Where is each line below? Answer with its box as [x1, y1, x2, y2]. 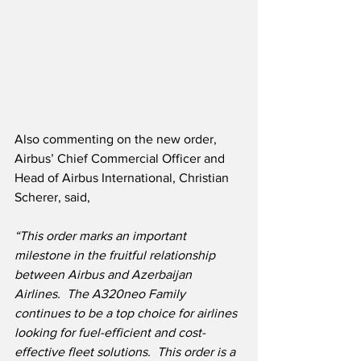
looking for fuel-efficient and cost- [15, 326, 205, 340]
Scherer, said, [15, 190, 90, 205]
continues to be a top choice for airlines [15, 306, 240, 321]
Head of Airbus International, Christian [15, 171, 232, 185]
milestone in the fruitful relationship [15, 248, 218, 263]
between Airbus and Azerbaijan [15, 268, 195, 282]
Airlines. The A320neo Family [15, 287, 189, 301]
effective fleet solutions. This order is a [15, 345, 239, 359]
